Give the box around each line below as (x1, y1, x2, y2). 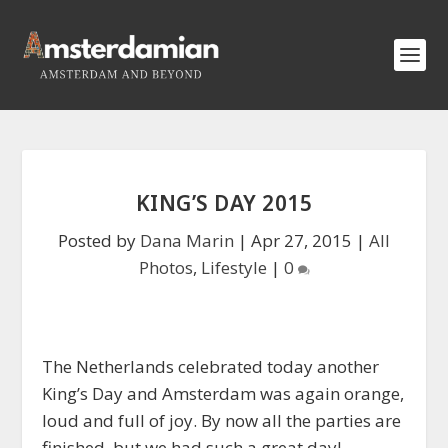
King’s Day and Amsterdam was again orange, (42, 382, 405, 405)
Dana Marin (140, 229, 234, 252)
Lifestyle (200, 256, 267, 279)
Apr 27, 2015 (251, 229, 352, 252)
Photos (138, 256, 193, 279)
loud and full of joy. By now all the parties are (42, 409, 402, 432)
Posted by (58, 229, 140, 252)
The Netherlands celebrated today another (42, 355, 380, 378)
